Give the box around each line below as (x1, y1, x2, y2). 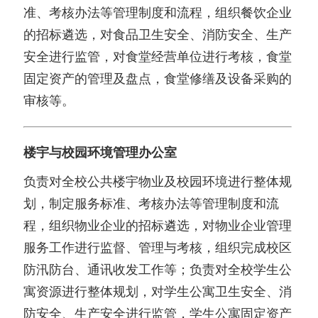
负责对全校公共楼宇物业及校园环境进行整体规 (23, 175, 292, 190)
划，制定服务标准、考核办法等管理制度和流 (23, 197, 279, 212)
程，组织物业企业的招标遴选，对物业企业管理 (23, 219, 292, 234)
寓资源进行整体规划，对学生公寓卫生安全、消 (23, 285, 292, 300)
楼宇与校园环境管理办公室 (23, 146, 177, 160)
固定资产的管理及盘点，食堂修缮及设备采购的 (23, 72, 292, 87)
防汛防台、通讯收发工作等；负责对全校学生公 (23, 263, 292, 278)
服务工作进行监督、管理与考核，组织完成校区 (23, 241, 292, 256)
